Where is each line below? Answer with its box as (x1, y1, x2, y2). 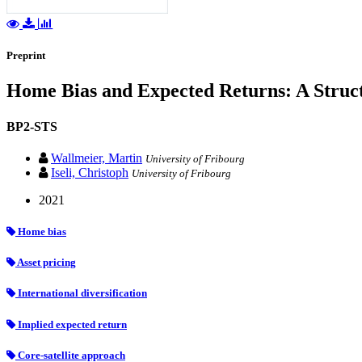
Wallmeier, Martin (51, 150, 142, 165)
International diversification (15, 287, 147, 300)
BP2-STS (6, 119, 57, 133)
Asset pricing (15, 256, 76, 269)
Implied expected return (15, 318, 127, 330)
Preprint (6, 49, 45, 62)
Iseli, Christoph (51, 165, 128, 179)
